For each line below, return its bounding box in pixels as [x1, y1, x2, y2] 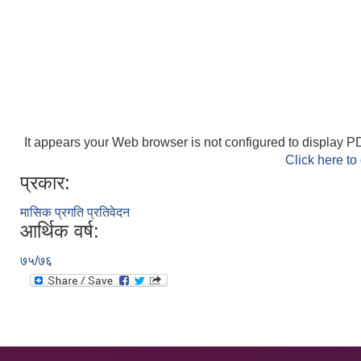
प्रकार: [20, 172, 70, 193]
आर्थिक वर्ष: [20, 220, 99, 242]
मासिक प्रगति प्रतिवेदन [20, 205, 130, 219]
